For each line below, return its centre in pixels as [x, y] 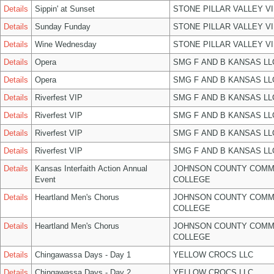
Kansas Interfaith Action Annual [91, 168]
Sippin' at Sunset [65, 9]
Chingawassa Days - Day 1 [83, 255]
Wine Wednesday [66, 44]
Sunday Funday [63, 27]
